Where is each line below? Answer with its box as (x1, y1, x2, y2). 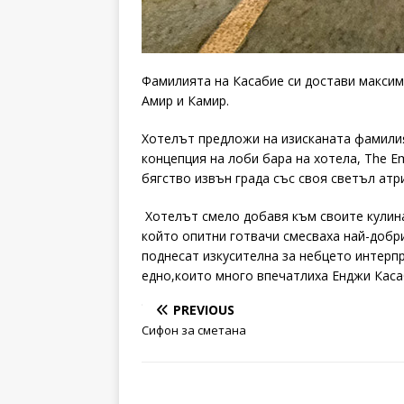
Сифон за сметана (142, 322, 246, 338)
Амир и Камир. (142, 92, 229, 109)
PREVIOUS (173, 301, 234, 318)
